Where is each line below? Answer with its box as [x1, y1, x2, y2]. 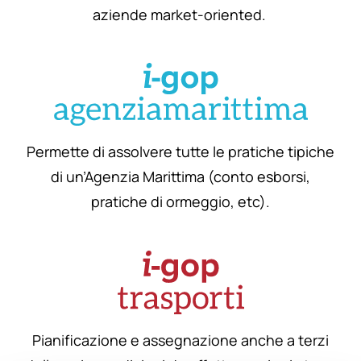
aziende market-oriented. [92, 5, 269, 25]
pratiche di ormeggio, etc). [91, 192, 270, 212]
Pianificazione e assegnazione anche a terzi [32, 330, 329, 350]
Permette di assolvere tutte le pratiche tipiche [27, 142, 334, 162]
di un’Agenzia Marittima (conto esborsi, [51, 167, 310, 187]
